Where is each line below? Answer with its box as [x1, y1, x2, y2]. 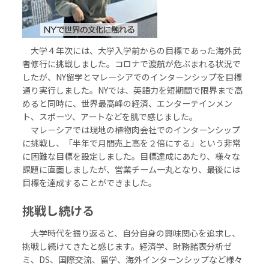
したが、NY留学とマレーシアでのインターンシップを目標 [22, 71, 243, 83]
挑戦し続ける [22, 202, 95, 220]
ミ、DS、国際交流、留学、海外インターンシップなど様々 [22, 253, 243, 266]
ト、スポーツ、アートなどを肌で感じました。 [22, 110, 198, 123]
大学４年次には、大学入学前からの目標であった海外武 [22, 44, 241, 57]
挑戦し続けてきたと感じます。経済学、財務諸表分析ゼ [22, 240, 232, 253]
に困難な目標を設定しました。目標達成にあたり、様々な [22, 150, 241, 163]
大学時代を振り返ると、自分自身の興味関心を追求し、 [22, 227, 241, 240]
